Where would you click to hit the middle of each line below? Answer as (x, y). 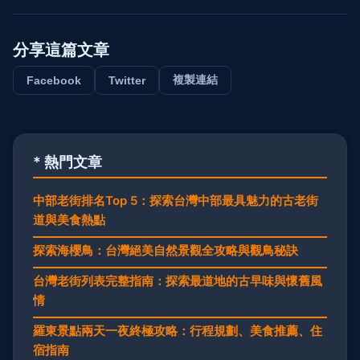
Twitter (127, 80)
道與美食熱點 (69, 219)
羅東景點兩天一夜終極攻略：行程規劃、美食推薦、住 (178, 330)
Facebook (54, 80)
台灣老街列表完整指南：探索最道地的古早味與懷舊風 (178, 280)
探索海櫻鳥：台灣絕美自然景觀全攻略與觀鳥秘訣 (166, 250)
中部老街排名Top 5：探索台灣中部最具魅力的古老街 (176, 200)
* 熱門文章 (67, 162)
